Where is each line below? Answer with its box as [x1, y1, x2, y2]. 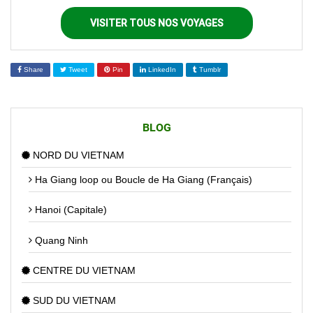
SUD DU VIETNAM [30, 295, 116, 307]
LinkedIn [146, 65, 176, 73]
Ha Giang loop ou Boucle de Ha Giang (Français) [32, 173, 252, 185]
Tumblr [197, 65, 221, 73]
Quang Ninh [32, 234, 88, 246]
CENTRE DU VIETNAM [30, 264, 136, 276]
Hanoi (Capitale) [32, 204, 107, 216]
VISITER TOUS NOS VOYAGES [89, 16, 224, 29]
